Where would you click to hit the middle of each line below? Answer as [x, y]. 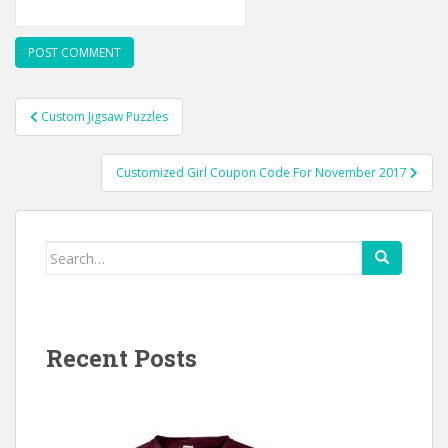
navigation [80, 136]
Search [69, 251]
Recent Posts [121, 358]
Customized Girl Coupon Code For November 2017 [263, 172]
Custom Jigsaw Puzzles [104, 116]
